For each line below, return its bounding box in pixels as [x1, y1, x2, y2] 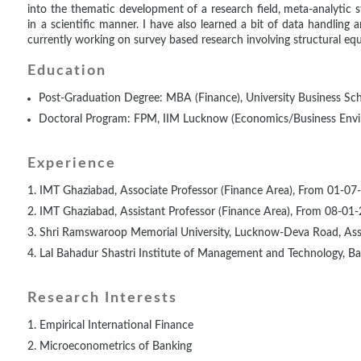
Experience [27, 156, 117, 172]
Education [27, 63, 107, 78]
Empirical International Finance [39, 320, 194, 332]
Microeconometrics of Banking [39, 341, 193, 353]
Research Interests [27, 291, 178, 306]
